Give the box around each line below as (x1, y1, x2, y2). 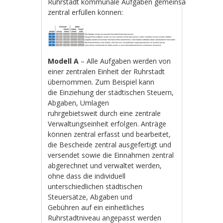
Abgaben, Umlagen (48, 98, 110, 108)
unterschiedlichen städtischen (48, 182, 143, 192)
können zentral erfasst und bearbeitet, (48, 129, 171, 139)
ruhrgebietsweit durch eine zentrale (48, 109, 161, 118)
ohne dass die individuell (48, 171, 126, 181)
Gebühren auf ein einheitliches (48, 203, 145, 213)
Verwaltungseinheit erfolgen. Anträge (48, 119, 167, 129)
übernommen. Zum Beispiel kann (48, 77, 155, 87)
